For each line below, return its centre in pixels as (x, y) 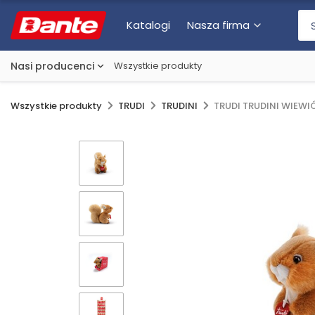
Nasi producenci (52, 66)
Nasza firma (219, 25)
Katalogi (149, 25)
